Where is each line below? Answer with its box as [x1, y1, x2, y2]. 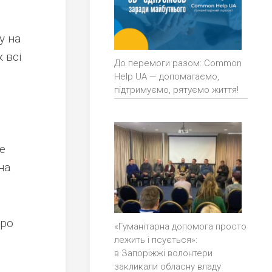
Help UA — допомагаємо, [114, 71, 219, 83]
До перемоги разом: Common [114, 58, 242, 69]
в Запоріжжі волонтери [114, 248, 212, 259]
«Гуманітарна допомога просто [114, 221, 246, 233]
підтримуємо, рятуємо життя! [114, 84, 239, 96]
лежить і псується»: [114, 234, 197, 246]
